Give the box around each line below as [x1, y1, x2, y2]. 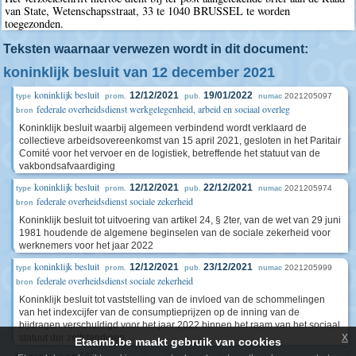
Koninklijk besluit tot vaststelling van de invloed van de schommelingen [19, 293, 325, 305]
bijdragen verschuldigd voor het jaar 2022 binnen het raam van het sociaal [19, 319, 340, 331]
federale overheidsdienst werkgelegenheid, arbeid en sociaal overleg [37, 102, 290, 115]
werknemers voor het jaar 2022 [19, 239, 153, 251]
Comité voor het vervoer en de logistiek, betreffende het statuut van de [19, 147, 320, 159]
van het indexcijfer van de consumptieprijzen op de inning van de [19, 306, 300, 318]
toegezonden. [5, 16, 64, 32]
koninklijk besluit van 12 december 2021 [3, 64, 275, 80]
